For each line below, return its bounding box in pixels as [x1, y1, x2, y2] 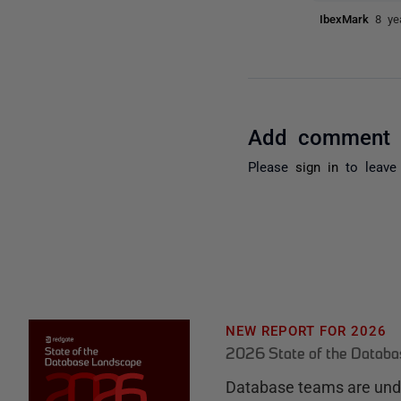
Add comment [248, 124, 391, 147]
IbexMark [320, 12, 376, 24]
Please [248, 158, 296, 173]
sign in [295, 158, 339, 173]
